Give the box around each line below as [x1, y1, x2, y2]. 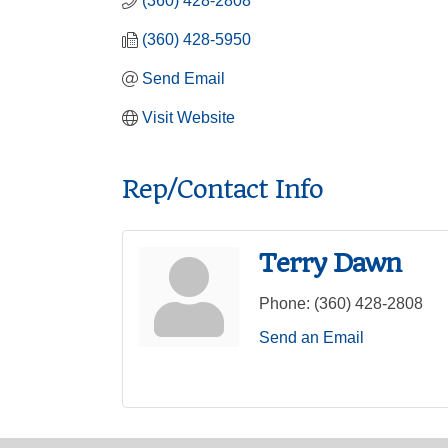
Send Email [142, 70, 225, 87]
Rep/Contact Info [122, 174, 323, 204]
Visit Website [142, 109, 235, 126]
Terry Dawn [259, 248, 401, 278]
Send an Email [259, 329, 364, 346]
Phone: [259, 295, 310, 312]
